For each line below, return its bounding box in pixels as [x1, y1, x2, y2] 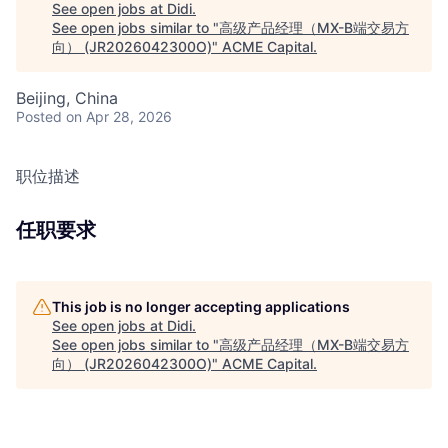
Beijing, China [16, 88, 118, 108]
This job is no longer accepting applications [52, 298, 350, 315]
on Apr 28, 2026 [66, 108, 172, 125]
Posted [16, 108, 62, 125]
